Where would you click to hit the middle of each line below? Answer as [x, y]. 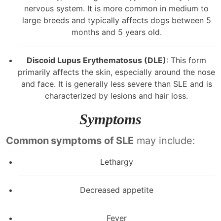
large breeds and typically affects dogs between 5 [116, 20]
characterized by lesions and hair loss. [116, 95]
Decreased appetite [116, 190]
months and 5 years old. [116, 32]
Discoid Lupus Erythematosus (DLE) [96, 60]
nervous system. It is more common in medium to [116, 8]
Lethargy [116, 162]
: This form [186, 60]
